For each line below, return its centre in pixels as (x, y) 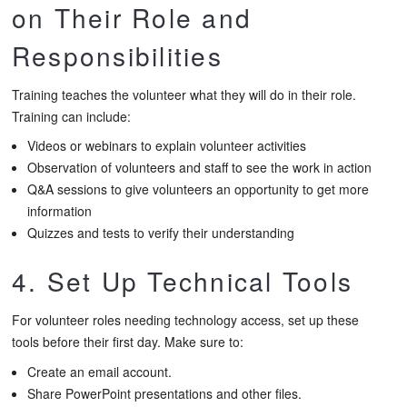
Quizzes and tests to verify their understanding (161, 233)
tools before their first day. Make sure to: (128, 342)
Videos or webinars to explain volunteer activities (167, 146)
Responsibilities (117, 55)
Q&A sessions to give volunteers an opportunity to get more (198, 189)
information (60, 211)
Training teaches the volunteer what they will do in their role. (184, 94)
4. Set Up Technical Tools (182, 281)
